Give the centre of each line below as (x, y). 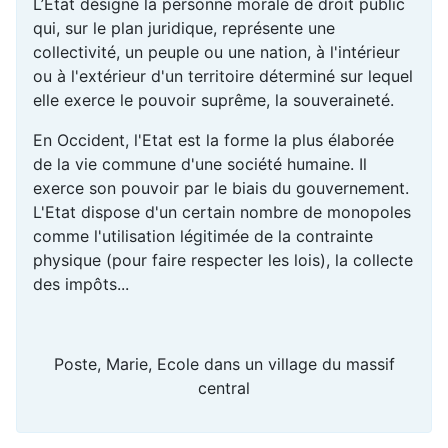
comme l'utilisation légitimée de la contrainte (203, 236)
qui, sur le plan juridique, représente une (184, 28)
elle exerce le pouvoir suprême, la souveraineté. (213, 100)
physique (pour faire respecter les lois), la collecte (223, 260)
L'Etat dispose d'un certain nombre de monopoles (222, 212)
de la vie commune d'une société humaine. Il (200, 164)
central (224, 388)
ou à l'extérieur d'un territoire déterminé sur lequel (223, 76)
